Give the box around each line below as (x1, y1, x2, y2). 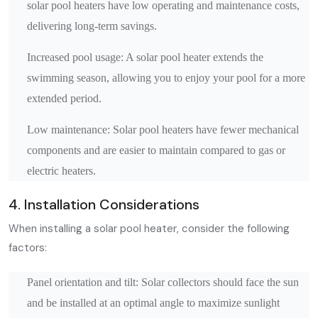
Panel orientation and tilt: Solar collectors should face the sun (27, 276, 299, 288)
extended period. (27, 92, 102, 104)
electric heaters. (27, 165, 96, 177)
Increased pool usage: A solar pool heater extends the (27, 51, 263, 63)
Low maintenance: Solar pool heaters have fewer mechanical (27, 124, 299, 136)
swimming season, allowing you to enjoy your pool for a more (27, 72, 305, 84)
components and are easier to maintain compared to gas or (27, 144, 285, 156)
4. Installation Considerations (9, 195, 199, 214)
